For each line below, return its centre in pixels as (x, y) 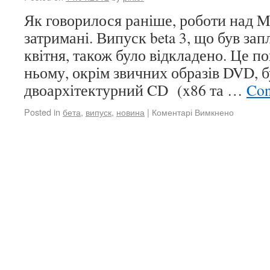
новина (130, 112)
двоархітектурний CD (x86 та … (135, 90)
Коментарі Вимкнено (193, 112)
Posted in (42, 112)
